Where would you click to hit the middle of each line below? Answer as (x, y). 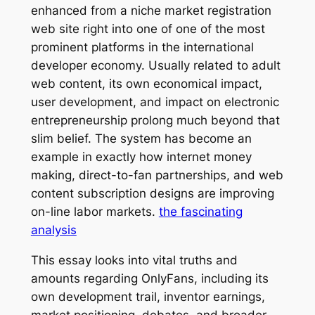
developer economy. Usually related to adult (155, 65)
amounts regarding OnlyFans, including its (149, 278)
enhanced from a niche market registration (151, 10)
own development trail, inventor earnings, (148, 296)
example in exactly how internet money (141, 156)
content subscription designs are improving (152, 193)
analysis (53, 230)
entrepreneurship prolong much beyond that (155, 120)
